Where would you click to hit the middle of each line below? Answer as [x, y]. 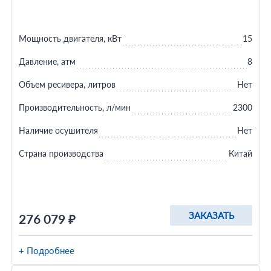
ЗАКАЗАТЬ [211, 215]
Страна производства [61, 153]
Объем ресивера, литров [67, 84]
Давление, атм [47, 61]
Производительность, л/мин [74, 107]
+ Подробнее [46, 250]
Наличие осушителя [58, 130]
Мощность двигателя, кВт [70, 38]
